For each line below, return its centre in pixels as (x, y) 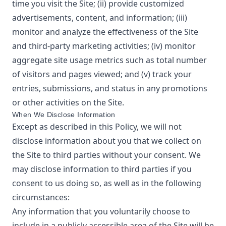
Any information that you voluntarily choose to (101, 211)
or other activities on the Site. (68, 102)
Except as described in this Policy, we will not (97, 127)
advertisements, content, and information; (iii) (100, 18)
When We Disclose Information (64, 115)
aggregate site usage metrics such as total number (109, 60)
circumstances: (41, 197)
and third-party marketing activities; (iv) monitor (104, 46)
